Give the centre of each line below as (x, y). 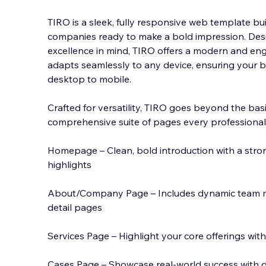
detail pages (75, 207)
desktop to (72, 79)
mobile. (114, 79)
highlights (69, 164)
